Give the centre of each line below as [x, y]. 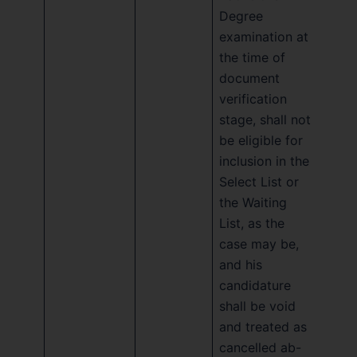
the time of [252, 57]
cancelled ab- [260, 347]
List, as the [252, 223]
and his [241, 264]
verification [253, 98]
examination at [264, 36]
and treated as [263, 326]
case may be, [259, 243]
